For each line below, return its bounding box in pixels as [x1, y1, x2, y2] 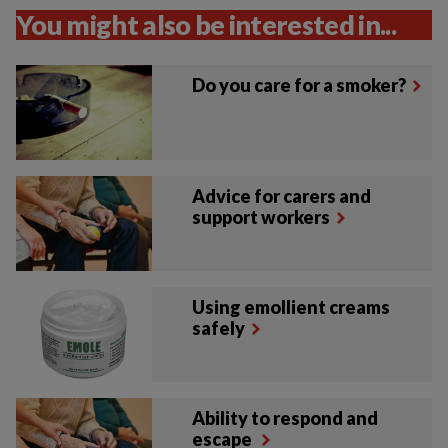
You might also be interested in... [16, 8, 397, 42]
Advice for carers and [192, 185, 372, 208]
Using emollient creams [192, 296, 391, 319]
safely [192, 317, 246, 340]
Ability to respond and [192, 407, 379, 430]
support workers [192, 206, 331, 229]
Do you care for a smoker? [192, 74, 407, 97]
